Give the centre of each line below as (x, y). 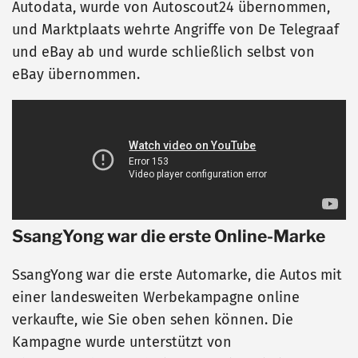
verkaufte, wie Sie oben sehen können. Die (153, 320)
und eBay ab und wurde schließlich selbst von (163, 52)
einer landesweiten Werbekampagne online (156, 298)
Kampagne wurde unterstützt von (122, 342)
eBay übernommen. (76, 75)
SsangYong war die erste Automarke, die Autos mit (177, 275)
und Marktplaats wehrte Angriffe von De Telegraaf (175, 30)
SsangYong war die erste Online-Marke (169, 237)
